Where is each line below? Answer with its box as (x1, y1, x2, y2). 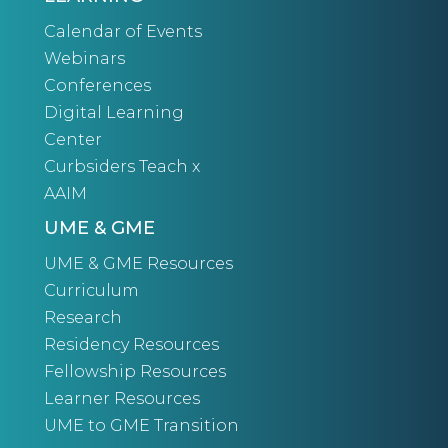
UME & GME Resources (44, 254, 233, 274)
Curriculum (44, 281, 139, 301)
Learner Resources (44, 389, 200, 409)
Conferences (44, 76, 151, 96)
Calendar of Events (44, 22, 202, 42)
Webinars (44, 49, 125, 69)
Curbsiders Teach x (44, 157, 200, 177)
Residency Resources (44, 335, 219, 355)
